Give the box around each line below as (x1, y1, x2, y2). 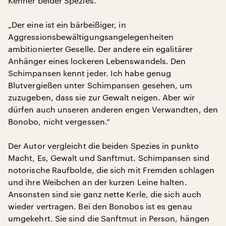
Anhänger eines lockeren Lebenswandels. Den (8, 56, 186, 66)
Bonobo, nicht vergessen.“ (8, 117, 110, 126)
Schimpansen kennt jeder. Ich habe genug (8, 68, 172, 78)
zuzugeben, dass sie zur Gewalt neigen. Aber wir (8, 92, 195, 102)
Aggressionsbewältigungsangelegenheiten (8, 32, 174, 41)
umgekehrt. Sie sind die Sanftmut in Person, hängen (8, 213, 209, 223)
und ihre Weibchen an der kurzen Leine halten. (8, 177, 187, 187)
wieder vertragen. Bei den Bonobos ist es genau (8, 201, 192, 211)
